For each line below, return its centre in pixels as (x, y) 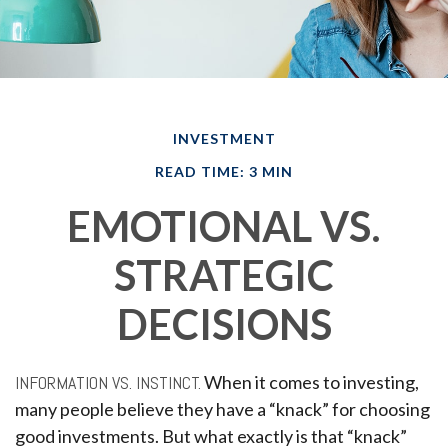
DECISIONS (224, 324)
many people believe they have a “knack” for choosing (222, 409)
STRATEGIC (224, 275)
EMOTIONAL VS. (224, 226)
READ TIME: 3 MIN (224, 171)
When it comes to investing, (310, 382)
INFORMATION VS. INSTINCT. (108, 382)
